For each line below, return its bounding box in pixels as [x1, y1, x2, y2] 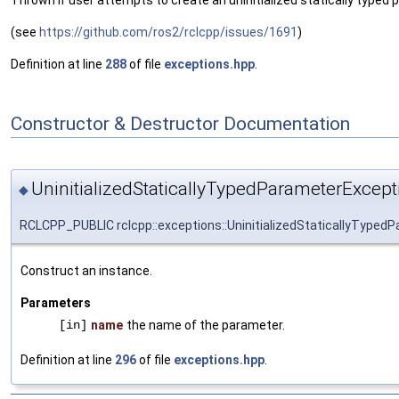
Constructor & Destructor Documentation [11, 112, 350, 134]
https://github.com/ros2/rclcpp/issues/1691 [39, 25, 297, 40]
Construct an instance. [20, 263, 152, 278]
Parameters [20, 295, 91, 310]
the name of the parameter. [126, 317, 285, 332]
